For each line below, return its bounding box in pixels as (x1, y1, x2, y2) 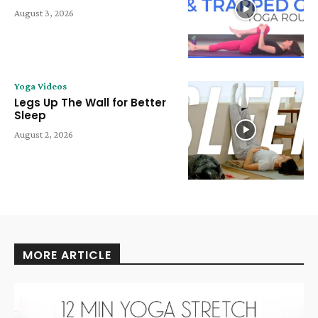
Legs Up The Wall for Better (14, 95, 166, 111)
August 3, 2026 (14, 7, 74, 19)
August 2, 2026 (14, 128, 73, 141)
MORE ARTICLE (23, 246, 111, 263)
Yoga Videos (14, 80, 67, 92)
